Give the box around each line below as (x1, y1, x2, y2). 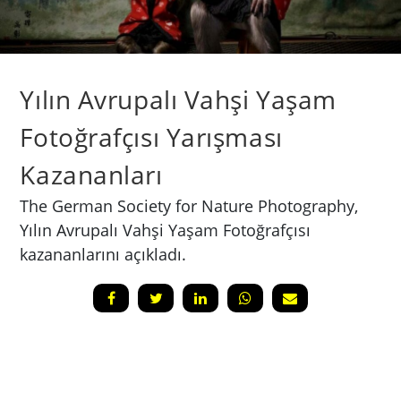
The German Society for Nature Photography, (20, 194, 359, 217)
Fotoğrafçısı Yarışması (20, 120, 283, 154)
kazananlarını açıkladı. (20, 243, 187, 265)
